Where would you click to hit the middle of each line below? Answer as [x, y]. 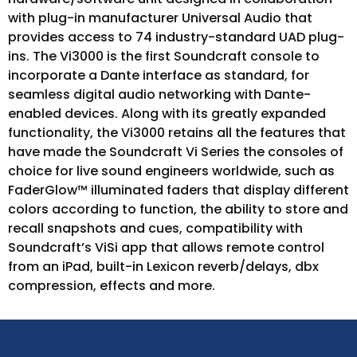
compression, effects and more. [112, 285]
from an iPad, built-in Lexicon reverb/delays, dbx [163, 266]
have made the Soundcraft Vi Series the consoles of [176, 151]
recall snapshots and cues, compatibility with [155, 228]
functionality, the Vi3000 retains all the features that [177, 132]
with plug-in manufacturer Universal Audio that [160, 18]
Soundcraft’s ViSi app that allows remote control [166, 247]
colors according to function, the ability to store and [178, 209]
